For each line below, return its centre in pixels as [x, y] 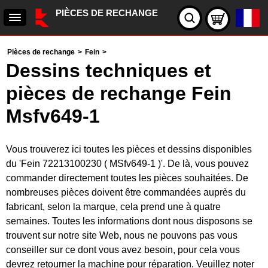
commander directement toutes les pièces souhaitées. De [127, 178]
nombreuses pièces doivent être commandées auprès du [126, 192]
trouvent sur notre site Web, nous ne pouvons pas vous [122, 235]
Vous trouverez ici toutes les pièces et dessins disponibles [129, 149]
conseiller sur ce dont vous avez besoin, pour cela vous [123, 250]
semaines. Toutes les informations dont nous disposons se [129, 221]
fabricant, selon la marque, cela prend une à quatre [113, 207]
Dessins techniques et [109, 71]
